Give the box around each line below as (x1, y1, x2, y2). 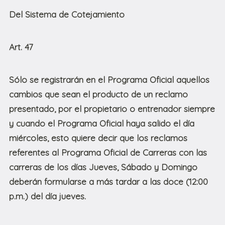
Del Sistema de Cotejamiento (9, 9, 125, 20)
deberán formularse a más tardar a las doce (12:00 (9, 176, 208, 187)
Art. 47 (9, 42, 33, 53)
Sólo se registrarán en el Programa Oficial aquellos (9, 74, 209, 85)
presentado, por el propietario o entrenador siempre (9, 103, 215, 115)
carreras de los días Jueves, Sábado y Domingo (9, 162, 197, 173)
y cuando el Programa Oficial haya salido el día (9, 118, 194, 129)
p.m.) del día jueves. (9, 191, 86, 202)
